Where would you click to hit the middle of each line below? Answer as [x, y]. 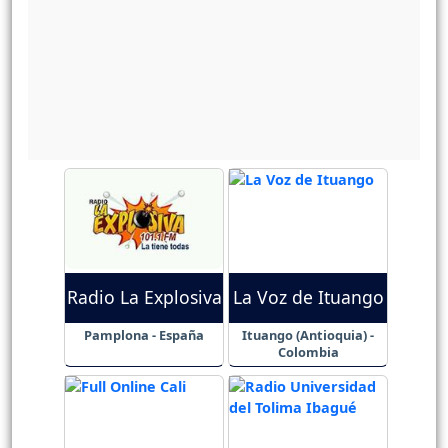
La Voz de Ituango [308, 297]
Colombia [308, 352]
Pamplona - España [144, 335]
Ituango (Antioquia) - [308, 335]
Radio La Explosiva [144, 297]
